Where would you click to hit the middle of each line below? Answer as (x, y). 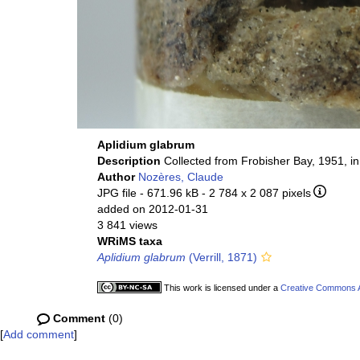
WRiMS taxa (130, 241)
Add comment (39, 334)
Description (131, 161)
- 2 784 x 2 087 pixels (256, 193)
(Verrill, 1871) (221, 257)
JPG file (117, 193)
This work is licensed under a (222, 288)
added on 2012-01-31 (153, 209)
